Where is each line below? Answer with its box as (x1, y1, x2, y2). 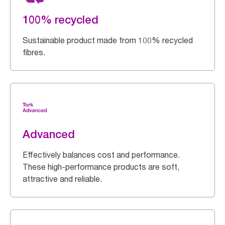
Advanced (23, 128, 75, 141)
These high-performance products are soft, (23, 162, 179, 172)
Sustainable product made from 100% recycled (23, 35, 193, 45)
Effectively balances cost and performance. (23, 150, 180, 160)
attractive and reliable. (23, 174, 102, 184)
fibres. (23, 47, 45, 57)
